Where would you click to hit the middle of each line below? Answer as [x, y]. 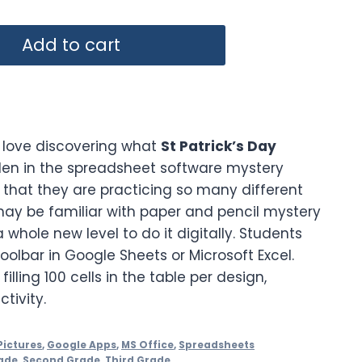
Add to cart [71, 44]
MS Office [147, 345]
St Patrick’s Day [219, 146]
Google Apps [82, 345]
